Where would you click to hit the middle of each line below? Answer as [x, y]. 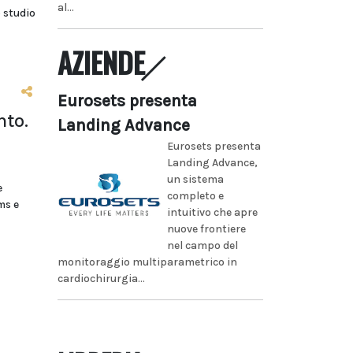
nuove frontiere [206, 229]
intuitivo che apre [212, 212]
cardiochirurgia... [101, 278]
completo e [195, 195]
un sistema [195, 179]
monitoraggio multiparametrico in [147, 262]
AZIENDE [101, 62]
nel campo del [202, 245]
